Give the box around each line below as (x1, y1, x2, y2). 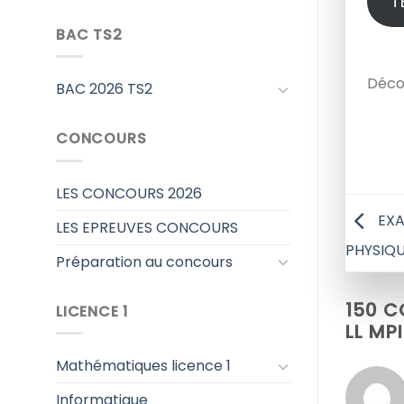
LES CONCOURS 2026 (56, 182, 202, 204)
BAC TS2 (56, 23, 123, 45)
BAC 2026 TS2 (56, 78, 152, 100)
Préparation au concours (56, 251, 233, 272)
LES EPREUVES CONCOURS (56, 216, 238, 238)
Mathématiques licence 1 (56, 355, 231, 377)
